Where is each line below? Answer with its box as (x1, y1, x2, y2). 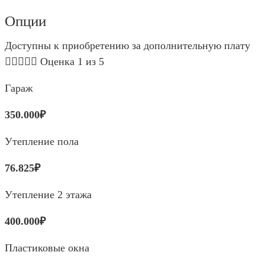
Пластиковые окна (5, 241, 89, 254)
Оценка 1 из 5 (40, 55, 104, 67)
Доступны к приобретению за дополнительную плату (5, 39, 250, 51)
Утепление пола (5, 135, 82, 147)
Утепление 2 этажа (5, 188, 92, 201)
